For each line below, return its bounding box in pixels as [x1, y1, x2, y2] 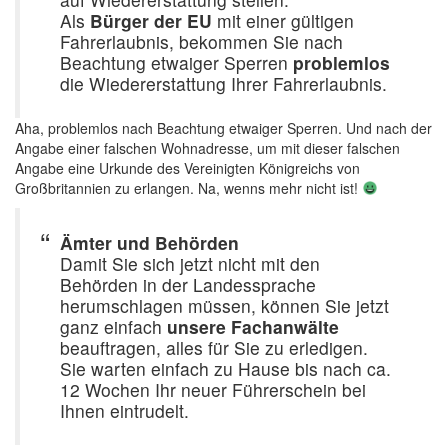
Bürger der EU [90, 8, 212, 33]
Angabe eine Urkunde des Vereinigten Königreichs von [15, 158, 360, 178]
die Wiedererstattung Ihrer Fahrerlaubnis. [60, 71, 387, 96]
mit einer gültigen [212, 8, 354, 33]
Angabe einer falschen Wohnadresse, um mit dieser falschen [15, 138, 400, 158]
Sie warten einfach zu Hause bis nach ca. [60, 356, 391, 381]
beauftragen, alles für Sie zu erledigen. [60, 335, 368, 360]
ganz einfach [60, 314, 167, 339]
